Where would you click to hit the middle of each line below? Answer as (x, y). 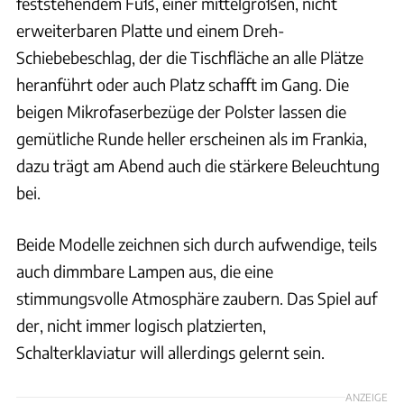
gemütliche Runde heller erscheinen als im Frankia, (192, 139)
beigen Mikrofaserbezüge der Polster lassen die (181, 112)
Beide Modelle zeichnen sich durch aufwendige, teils (197, 244)
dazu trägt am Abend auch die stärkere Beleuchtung (198, 166)
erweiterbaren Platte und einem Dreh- (151, 31)
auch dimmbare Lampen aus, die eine (145, 271)
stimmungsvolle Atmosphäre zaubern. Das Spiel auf (197, 298)
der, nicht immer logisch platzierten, (141, 326)
